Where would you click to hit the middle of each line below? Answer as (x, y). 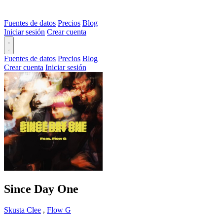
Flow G (59, 210)
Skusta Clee (22, 210)
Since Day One (41, 189)
